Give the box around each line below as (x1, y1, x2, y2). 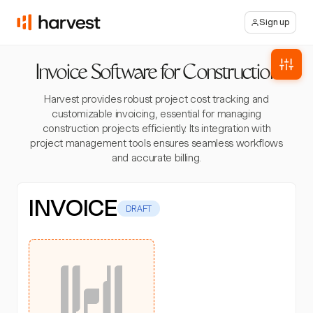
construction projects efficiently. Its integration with (42, 122, 271, 135)
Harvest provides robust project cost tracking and (44, 93, 269, 105)
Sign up (259, 17, 290, 27)
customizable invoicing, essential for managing (51, 108, 262, 120)
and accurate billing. (111, 152, 202, 164)
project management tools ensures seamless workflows (30, 137, 283, 150)
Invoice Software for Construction (35, 64, 278, 85)
